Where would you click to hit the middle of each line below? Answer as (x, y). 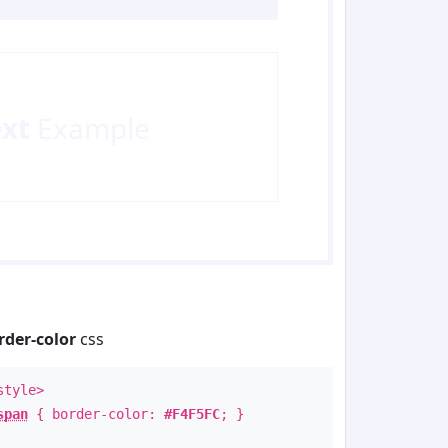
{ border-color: (95, 414)
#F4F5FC (191, 414)
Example (89, 128)
